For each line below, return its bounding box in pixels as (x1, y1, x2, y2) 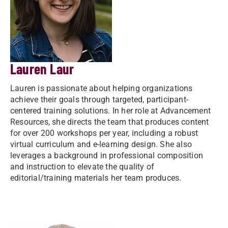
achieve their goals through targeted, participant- (10, 95, 189, 104)
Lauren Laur (10, 60, 74, 77)
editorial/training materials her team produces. (10, 173, 182, 183)
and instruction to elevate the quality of (10, 162, 155, 172)
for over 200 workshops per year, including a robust (10, 128, 198, 138)
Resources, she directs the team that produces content (10, 117, 209, 127)
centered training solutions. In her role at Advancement (10, 106, 211, 116)
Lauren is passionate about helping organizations (10, 83, 193, 93)
